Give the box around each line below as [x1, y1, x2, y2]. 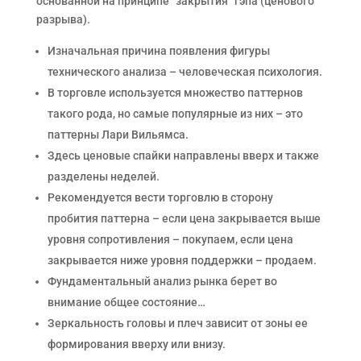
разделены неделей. [47, 170, 160, 183]
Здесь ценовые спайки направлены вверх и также [47, 149, 319, 162]
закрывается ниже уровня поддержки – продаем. [47, 254, 317, 267]
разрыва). [35, 13, 90, 26]
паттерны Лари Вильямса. [47, 128, 189, 141]
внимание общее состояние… [47, 296, 205, 309]
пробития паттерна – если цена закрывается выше [47, 212, 321, 225]
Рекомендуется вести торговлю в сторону [47, 191, 273, 204]
